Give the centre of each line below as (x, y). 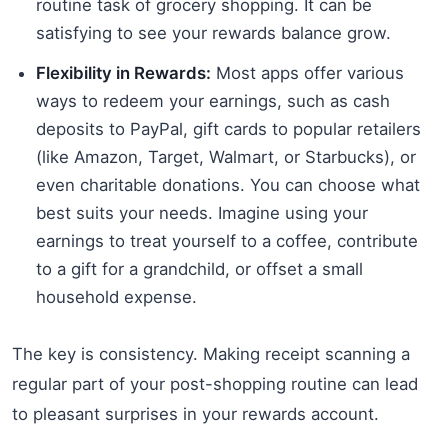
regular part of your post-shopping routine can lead (215, 383)
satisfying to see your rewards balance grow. (213, 32)
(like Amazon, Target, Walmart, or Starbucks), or (226, 156)
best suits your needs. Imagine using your (202, 212)
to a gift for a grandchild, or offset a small (199, 268)
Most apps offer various (307, 72)
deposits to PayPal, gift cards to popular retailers (228, 128)
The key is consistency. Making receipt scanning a (211, 353)
